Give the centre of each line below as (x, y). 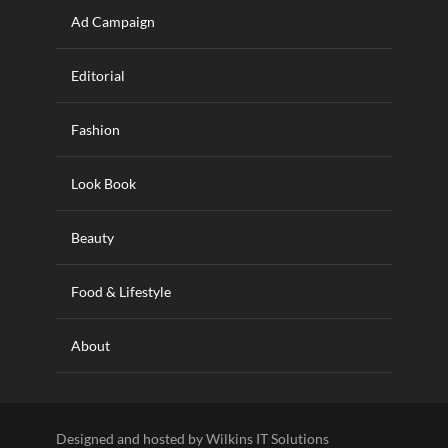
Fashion (95, 129)
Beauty (92, 237)
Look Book (103, 183)
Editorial (98, 75)
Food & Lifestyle (121, 291)
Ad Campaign (113, 21)
